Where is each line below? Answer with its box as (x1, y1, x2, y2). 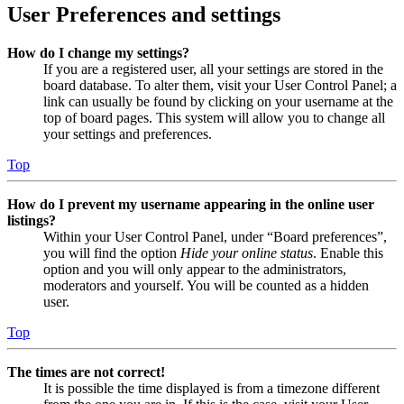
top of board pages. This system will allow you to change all (43, 109, 385, 125)
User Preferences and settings (7, 2, 280, 26)
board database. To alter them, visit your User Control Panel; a (43, 77, 397, 93)
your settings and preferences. (43, 125, 212, 142)
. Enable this (313, 244, 383, 261)
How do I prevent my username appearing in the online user (7, 196, 374, 212)
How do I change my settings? (7, 44, 189, 60)
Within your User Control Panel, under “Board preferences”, (43, 228, 387, 244)
